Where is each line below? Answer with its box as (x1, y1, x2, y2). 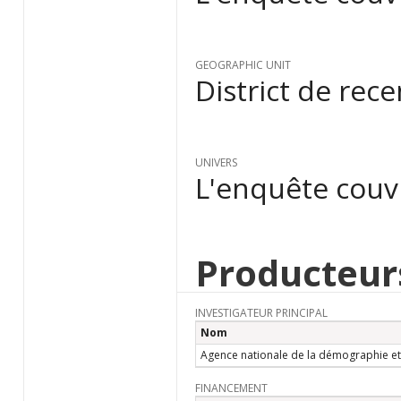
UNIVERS (194, 155, 237, 171)
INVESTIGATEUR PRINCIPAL (194, 305, 328, 321)
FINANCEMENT (194, 380, 268, 397)
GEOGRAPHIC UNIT (194, 57, 291, 73)
